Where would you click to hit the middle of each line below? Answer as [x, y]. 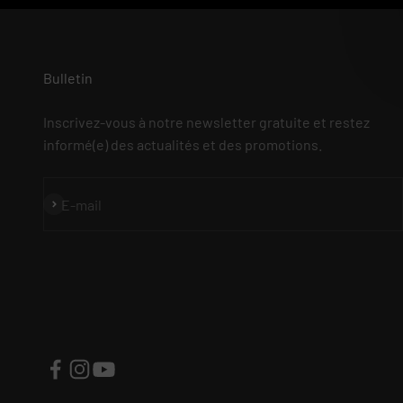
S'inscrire [72, 204]
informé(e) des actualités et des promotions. [183, 144]
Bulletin [68, 78]
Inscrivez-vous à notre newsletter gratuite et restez [206, 122]
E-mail [81, 204]
